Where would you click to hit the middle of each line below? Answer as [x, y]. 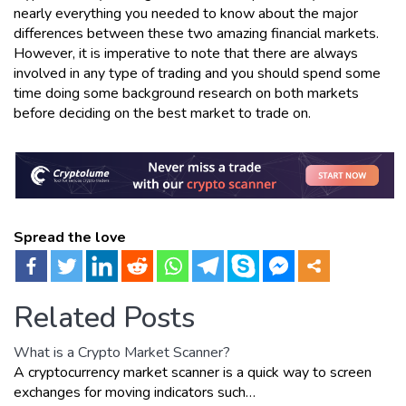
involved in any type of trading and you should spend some [197, 73]
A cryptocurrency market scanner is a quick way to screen [193, 373]
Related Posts [104, 318]
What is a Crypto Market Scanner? [122, 353]
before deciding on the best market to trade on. [162, 113]
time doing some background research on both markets [186, 93]
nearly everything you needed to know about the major [186, 13]
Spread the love [70, 238]
